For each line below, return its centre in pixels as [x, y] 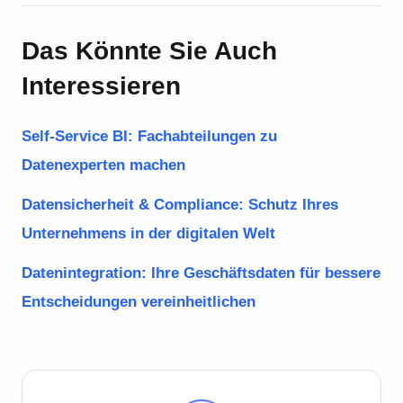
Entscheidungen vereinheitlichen [139, 302]
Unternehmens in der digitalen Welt [148, 233]
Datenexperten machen [103, 165]
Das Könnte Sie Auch [149, 51]
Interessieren [101, 86]
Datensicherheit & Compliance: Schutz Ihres [180, 205]
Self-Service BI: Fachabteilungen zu [149, 136]
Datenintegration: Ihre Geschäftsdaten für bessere [201, 273]
